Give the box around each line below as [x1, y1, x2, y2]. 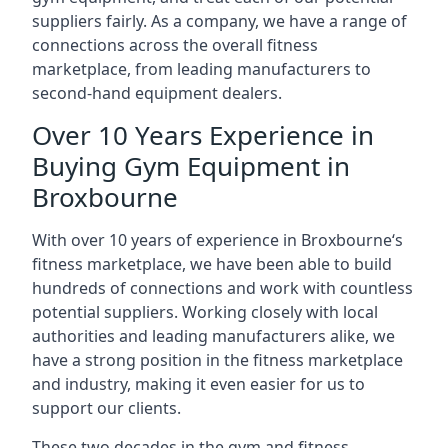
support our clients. [32, 397, 181, 419]
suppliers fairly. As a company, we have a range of [32, 10, 407, 32]
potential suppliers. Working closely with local [32, 301, 378, 323]
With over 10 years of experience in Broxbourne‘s [32, 229, 403, 251]
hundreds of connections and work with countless [32, 277, 413, 299]
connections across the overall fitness [32, 34, 318, 56]
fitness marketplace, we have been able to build [32, 253, 392, 275]
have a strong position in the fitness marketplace [32, 349, 403, 371]
